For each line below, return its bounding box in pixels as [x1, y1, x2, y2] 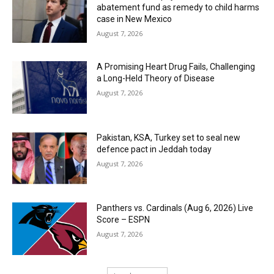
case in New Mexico [97, 14, 172, 24]
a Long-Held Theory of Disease [97, 73, 215, 84]
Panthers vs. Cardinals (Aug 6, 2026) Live [97, 203, 254, 213]
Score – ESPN [97, 215, 150, 225]
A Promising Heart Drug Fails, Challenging [97, 62, 256, 72]
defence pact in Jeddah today [97, 144, 212, 154]
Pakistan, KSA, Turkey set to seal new [97, 132, 241, 143]
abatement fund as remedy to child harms [97, 2, 260, 13]
